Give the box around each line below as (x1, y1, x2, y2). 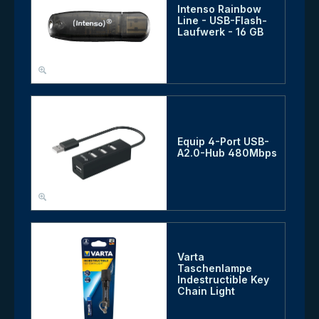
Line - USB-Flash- (177, 14, 267, 27)
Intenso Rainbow (177, 3, 261, 16)
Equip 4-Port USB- (177, 135, 269, 148)
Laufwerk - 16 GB (177, 26, 263, 38)
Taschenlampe (177, 262, 252, 275)
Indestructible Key (177, 273, 269, 286)
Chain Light (177, 285, 235, 298)
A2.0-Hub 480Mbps (177, 147, 277, 159)
